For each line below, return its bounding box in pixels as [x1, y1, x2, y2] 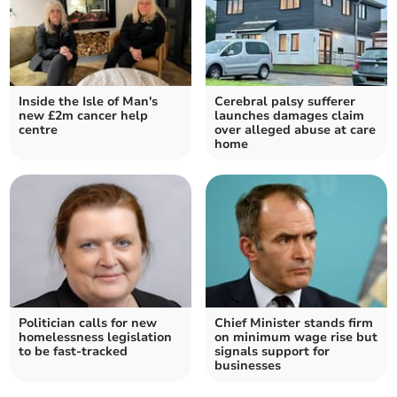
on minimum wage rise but [214, 328, 378, 346]
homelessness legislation [19, 328, 173, 346]
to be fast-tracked [19, 342, 128, 360]
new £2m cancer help [19, 106, 149, 124]
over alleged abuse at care [214, 121, 376, 138]
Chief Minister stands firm [214, 314, 373, 331]
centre [19, 121, 58, 138]
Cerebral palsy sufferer [214, 92, 355, 110]
